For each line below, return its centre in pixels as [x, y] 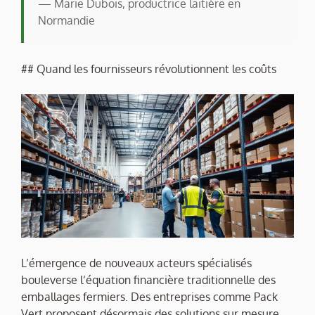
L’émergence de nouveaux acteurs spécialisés [136, 263]
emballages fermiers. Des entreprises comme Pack [149, 297]
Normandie [66, 21]
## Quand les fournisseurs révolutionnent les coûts [149, 69]
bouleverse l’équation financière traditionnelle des [148, 280]
